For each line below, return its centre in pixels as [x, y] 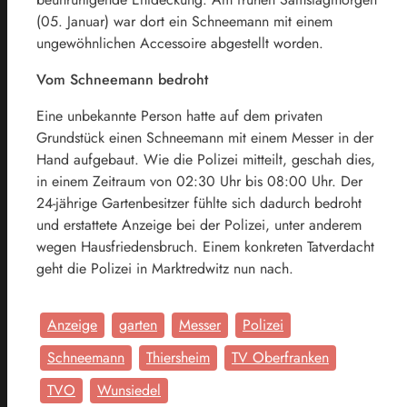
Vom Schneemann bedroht [124, 79]
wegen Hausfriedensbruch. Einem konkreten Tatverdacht [205, 246]
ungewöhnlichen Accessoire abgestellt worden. [180, 43]
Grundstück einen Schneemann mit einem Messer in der [205, 137]
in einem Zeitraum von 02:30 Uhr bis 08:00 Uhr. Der [199, 181]
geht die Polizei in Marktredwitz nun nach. [165, 268]
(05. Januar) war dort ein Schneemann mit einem [184, 21]
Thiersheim [178, 357]
